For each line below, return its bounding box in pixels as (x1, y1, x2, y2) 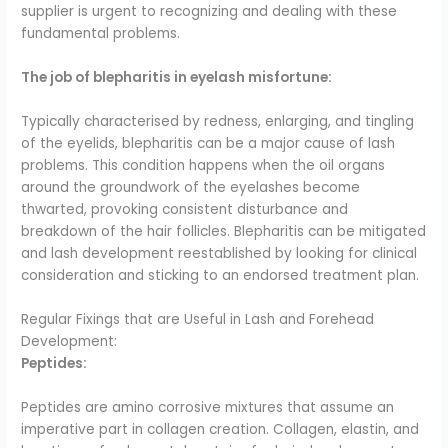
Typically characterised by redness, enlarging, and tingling (21, 112, 415, 132)
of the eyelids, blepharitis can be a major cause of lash (21, 134, 396, 154)
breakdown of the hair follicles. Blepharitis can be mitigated (21, 222, 427, 242)
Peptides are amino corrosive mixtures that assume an (21, 397, 395, 417)
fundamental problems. (21, 24, 181, 44)
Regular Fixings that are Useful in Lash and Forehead (21, 309, 375, 329)
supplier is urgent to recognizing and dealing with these (21, 2, 398, 22)
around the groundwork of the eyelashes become (21, 178, 361, 198)
